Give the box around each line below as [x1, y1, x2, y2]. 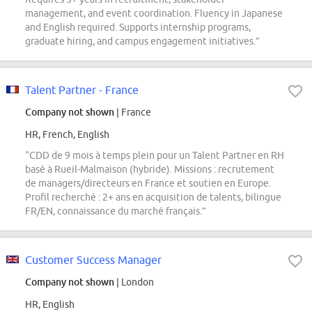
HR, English [25, 299, 75, 311]
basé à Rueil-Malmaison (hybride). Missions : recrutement [25, 164, 274, 175]
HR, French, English [25, 129, 109, 141]
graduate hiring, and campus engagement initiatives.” [25, 36, 260, 47]
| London [114, 276, 154, 288]
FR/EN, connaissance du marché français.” [25, 205, 206, 217]
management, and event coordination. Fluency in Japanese [25, 8, 283, 19]
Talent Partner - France [25, 84, 139, 97]
